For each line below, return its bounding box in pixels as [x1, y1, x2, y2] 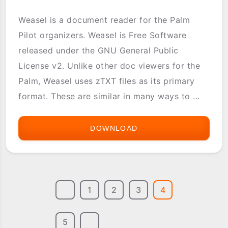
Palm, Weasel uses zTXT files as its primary [18, 75, 195, 86]
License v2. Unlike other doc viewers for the [18, 60, 201, 71]
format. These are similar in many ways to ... [18, 91, 200, 101]
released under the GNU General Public [18, 45, 179, 55]
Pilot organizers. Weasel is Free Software [18, 30, 187, 40]
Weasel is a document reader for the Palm [18, 14, 190, 25]
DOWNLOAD [90, 124, 138, 132]
